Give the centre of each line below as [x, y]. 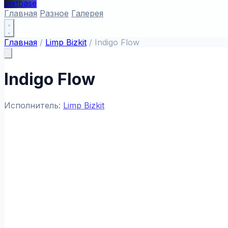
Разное [54, 13]
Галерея [87, 13]
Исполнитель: [34, 105]
